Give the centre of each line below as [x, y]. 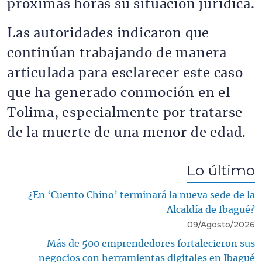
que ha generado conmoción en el [119, 93]
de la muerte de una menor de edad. [127, 133]
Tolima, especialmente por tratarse [125, 113]
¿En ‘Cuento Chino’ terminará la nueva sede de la [142, 195]
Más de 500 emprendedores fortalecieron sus [151, 244]
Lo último [221, 170]
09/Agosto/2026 [221, 224]
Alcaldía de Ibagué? [211, 210]
